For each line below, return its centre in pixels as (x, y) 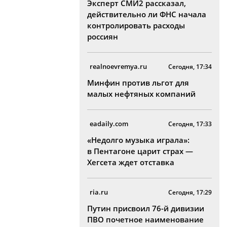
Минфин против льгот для (138, 83)
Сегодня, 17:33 (190, 124)
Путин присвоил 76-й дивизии (146, 208)
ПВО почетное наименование (145, 219)
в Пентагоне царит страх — (140, 151)
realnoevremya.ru (118, 66)
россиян (103, 36)
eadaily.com (109, 124)
